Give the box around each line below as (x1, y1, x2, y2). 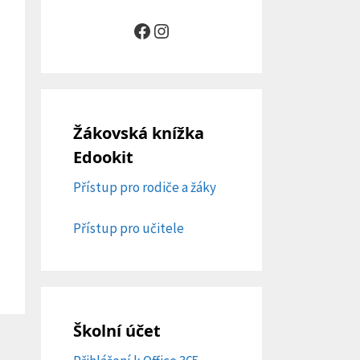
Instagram (150, 17, 232, 43)
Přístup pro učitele (73, 219, 184, 237)
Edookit (73, 146, 133, 169)
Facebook (131, 17, 209, 43)
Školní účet (73, 319, 161, 342)
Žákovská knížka (73, 122, 204, 145)
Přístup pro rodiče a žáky (73, 178, 216, 197)
